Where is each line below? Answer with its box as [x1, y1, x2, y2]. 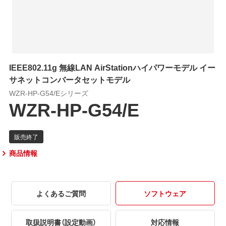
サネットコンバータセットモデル [9, 73, 130, 85]
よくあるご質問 [36, 188, 86, 198]
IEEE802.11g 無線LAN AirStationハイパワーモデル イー [9, 61, 215, 73]
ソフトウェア [144, 188, 187, 198]
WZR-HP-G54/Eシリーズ [9, 87, 88, 98]
